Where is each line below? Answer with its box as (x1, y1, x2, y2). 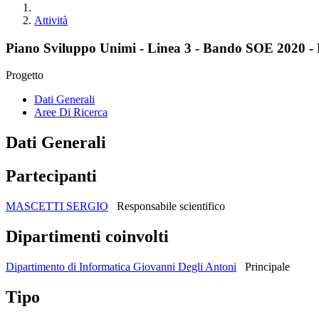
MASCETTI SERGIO (6, 200, 108, 213)
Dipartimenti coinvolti (6, 227, 169, 246)
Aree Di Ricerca (34, 106, 108, 119)
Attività (34, 14, 68, 26)
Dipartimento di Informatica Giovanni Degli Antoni (6, 260, 236, 273)
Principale (245, 260, 290, 273)
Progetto (6, 69, 43, 82)
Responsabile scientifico (117, 200, 225, 213)
